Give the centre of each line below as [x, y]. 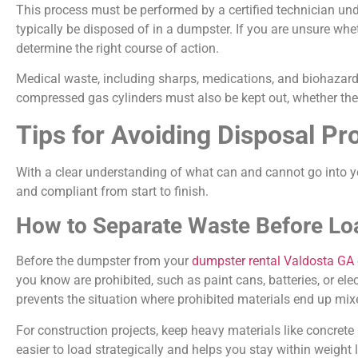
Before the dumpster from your [104, 261]
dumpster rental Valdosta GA [273, 261]
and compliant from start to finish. [112, 191]
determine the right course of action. [117, 48]
